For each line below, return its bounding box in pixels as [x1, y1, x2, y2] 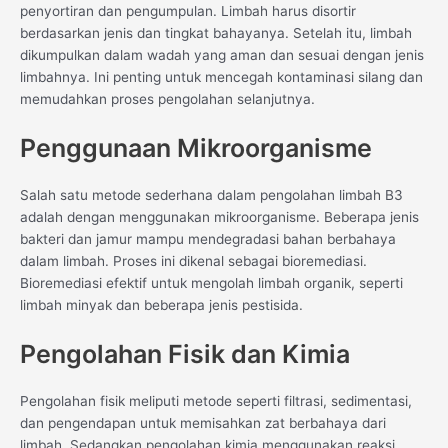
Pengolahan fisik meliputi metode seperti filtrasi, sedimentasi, [20, 392, 412, 409]
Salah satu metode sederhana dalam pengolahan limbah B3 [20, 186, 403, 203]
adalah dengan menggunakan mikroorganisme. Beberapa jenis [20, 208, 419, 225]
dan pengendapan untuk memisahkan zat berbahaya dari [20, 414, 386, 431]
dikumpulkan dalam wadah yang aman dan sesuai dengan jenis [20, 47, 424, 64]
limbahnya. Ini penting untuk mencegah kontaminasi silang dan [20, 69, 423, 86]
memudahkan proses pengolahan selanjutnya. [20, 91, 315, 108]
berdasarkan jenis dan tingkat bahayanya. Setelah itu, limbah [20, 25, 412, 42]
